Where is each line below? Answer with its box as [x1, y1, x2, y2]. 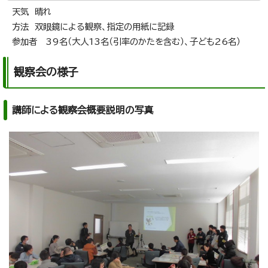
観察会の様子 [14, 66, 78, 78]
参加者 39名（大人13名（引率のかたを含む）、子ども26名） [12, 37, 240, 47]
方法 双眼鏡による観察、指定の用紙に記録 [12, 22, 174, 32]
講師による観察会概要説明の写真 [12, 105, 154, 115]
